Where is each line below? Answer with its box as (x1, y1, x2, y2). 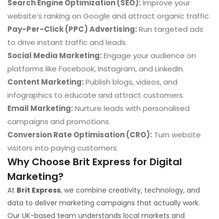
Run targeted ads (137, 24, 203, 34)
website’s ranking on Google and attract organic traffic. (7, 11, 210, 21)
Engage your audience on (102, 50, 196, 61)
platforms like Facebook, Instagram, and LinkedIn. (7, 64, 184, 74)
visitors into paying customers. (7, 143, 118, 153)
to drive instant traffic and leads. (7, 37, 127, 47)
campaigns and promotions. (7, 116, 110, 127)
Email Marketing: (7, 103, 73, 113)
